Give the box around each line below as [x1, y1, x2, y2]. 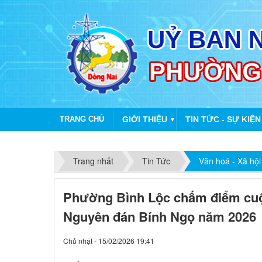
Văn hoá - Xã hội [199, 155, 261, 167]
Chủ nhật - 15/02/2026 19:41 [63, 236, 154, 246]
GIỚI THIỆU [122, 115, 167, 124]
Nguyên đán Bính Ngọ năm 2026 [63, 207, 256, 226]
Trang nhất [73, 155, 113, 167]
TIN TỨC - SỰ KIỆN [185, 115, 261, 124]
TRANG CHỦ [60, 115, 104, 123]
